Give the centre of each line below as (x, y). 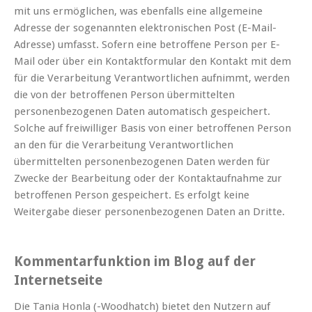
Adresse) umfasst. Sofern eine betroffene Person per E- (147, 45)
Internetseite (58, 281)
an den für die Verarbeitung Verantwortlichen (124, 145)
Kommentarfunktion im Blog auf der (135, 262)
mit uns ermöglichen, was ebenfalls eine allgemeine (138, 11)
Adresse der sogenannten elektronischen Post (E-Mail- (145, 28)
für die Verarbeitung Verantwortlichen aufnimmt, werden (152, 78)
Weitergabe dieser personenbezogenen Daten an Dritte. (149, 212)
